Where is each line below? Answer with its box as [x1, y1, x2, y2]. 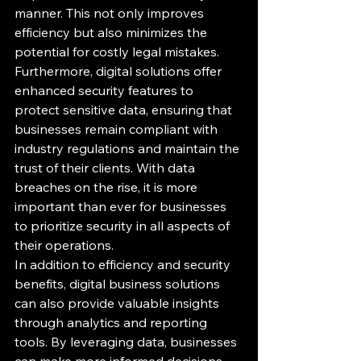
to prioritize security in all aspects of [15, 217, 233, 234]
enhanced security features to [15, 81, 197, 98]
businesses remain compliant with [15, 120, 221, 137]
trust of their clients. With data [15, 159, 198, 176]
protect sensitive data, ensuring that [15, 101, 235, 118]
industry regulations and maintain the [15, 139, 243, 156]
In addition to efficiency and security [15, 255, 234, 272]
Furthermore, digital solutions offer [15, 62, 225, 79]
